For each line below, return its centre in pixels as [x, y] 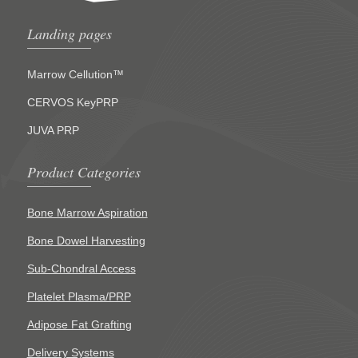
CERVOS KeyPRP [72, 102]
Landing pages [69, 33]
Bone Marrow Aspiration [87, 213]
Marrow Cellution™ [75, 74]
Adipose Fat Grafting [79, 324]
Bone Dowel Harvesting [86, 241]
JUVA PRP [53, 130]
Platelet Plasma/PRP [79, 297]
